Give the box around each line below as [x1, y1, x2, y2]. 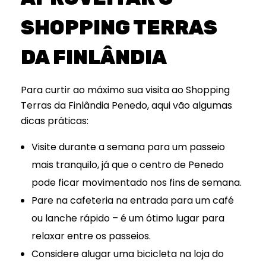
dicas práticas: [21, 113, 88, 128]
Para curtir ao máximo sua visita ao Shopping [21, 83, 230, 97]
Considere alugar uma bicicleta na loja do [31, 246, 224, 261]
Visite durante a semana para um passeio [31, 140, 225, 154]
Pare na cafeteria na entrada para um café [31, 193, 234, 207]
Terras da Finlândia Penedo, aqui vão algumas [21, 98, 232, 112]
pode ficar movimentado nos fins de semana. [31, 175, 242, 189]
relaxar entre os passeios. [31, 229, 151, 243]
